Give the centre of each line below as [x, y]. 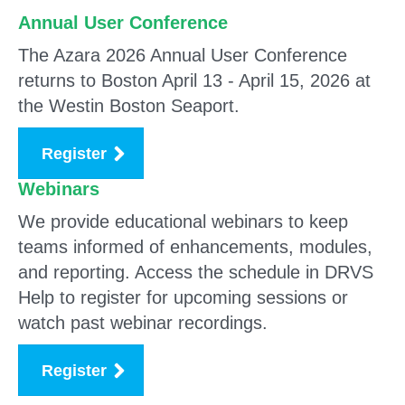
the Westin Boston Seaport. [129, 106]
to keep [318, 221]
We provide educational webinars [151, 221]
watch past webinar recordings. [143, 323]
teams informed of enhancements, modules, [195, 247]
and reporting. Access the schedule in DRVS [196, 272]
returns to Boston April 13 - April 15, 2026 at [194, 80]
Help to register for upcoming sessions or [183, 297]
